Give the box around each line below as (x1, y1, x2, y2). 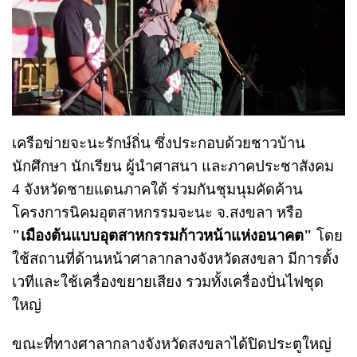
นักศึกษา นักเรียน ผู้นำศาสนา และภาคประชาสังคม (12, 157, 334, 175)
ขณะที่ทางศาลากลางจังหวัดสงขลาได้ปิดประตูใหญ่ (12, 335, 331, 352)
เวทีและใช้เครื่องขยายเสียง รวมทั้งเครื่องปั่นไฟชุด (12, 273, 324, 290)
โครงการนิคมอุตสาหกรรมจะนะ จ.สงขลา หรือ (12, 203, 303, 221)
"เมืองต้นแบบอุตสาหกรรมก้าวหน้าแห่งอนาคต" (12, 226, 312, 244)
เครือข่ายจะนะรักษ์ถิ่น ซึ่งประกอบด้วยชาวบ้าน (12, 134, 305, 151)
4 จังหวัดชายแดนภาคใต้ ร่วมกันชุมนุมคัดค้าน (12, 180, 303, 198)
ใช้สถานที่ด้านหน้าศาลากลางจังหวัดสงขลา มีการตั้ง (12, 249, 339, 267)
